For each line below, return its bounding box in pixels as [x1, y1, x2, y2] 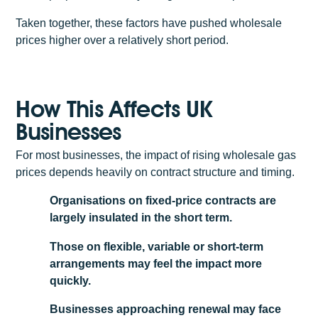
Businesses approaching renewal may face [50, 303, 282, 316]
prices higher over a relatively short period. [16, 34, 229, 47]
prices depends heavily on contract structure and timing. [16, 165, 295, 178]
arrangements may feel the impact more [50, 257, 263, 270]
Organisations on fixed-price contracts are [50, 194, 277, 207]
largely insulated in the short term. [50, 212, 233, 224]
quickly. [50, 274, 92, 287]
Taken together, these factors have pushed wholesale [16, 17, 283, 30]
